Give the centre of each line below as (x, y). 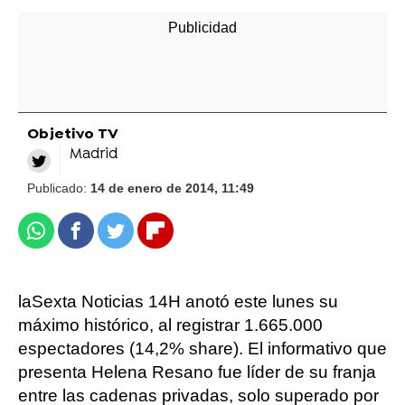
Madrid (94, 155)
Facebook (110, 238)
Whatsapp (71, 238)
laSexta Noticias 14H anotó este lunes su (178, 301)
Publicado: (59, 188)
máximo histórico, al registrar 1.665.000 (170, 325)
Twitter (141, 238)
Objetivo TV (73, 135)
